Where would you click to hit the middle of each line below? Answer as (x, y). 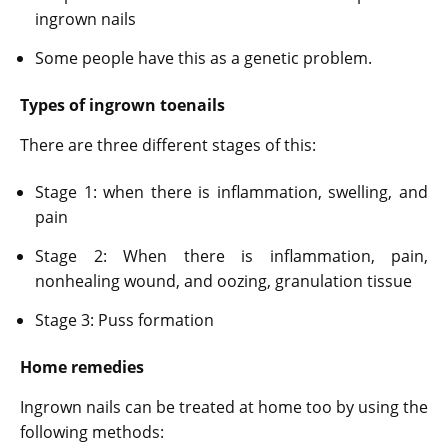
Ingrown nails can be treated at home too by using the (224, 406)
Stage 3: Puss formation (128, 319)
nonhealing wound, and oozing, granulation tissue (223, 280)
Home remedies (84, 366)
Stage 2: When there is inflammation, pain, (231, 255)
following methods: (92, 431)
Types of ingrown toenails (122, 104)
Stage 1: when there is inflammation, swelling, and (231, 191)
